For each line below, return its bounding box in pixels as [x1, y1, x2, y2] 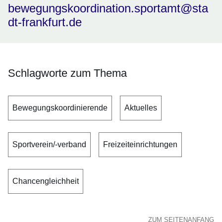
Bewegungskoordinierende [12, 104, 108, 112]
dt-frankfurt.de [8, 15, 82, 29]
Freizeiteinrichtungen [103, 140, 177, 149]
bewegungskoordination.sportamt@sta [8, 1, 208, 15]
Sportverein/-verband [12, 140, 86, 149]
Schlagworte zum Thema [8, 67, 127, 80]
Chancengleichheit [12, 177, 79, 186]
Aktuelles [124, 104, 157, 112]
